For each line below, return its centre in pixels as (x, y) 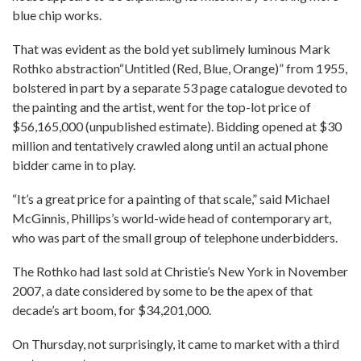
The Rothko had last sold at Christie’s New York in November (180, 271)
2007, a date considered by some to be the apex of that (162, 290)
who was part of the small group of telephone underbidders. (175, 237)
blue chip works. (57, 15)
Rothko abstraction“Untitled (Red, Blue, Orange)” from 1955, (180, 68)
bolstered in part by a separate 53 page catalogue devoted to (180, 87)
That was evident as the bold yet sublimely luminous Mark (171, 49)
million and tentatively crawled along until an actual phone (170, 145)
